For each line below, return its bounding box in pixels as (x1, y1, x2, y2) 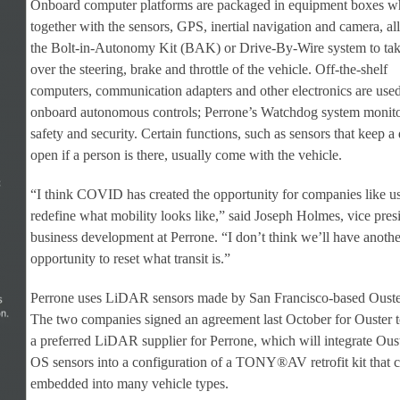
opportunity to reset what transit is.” (29, 250, 230, 266)
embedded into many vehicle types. (29, 375, 229, 391)
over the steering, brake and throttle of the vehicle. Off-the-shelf (29, 61, 387, 77)
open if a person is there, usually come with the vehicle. (29, 146, 342, 162)
